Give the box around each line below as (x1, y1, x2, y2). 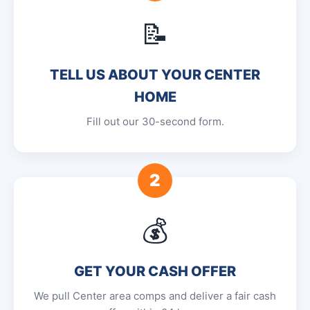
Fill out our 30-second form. (86, 115, 224, 128)
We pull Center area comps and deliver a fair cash (34, 289, 276, 302)
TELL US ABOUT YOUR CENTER (50, 66, 260, 83)
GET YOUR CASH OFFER (74, 263, 236, 280)
